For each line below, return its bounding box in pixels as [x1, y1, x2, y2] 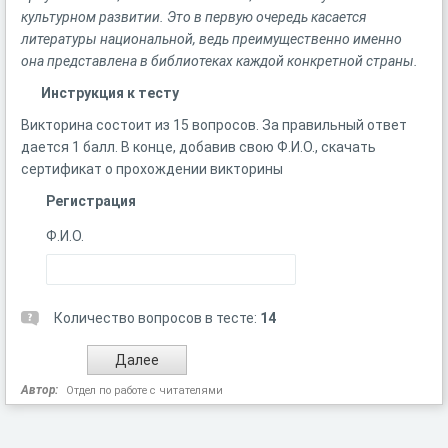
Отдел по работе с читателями [66, 384, 223, 397]
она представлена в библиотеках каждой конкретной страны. [21, 53, 418, 69]
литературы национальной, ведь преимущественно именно [21, 31, 402, 47]
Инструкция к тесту [41, 85, 179, 101]
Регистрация [46, 193, 136, 209]
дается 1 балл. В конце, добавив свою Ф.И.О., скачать [21, 139, 376, 155]
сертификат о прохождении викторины [21, 161, 286, 177]
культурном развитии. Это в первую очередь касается [21, 9, 366, 25]
